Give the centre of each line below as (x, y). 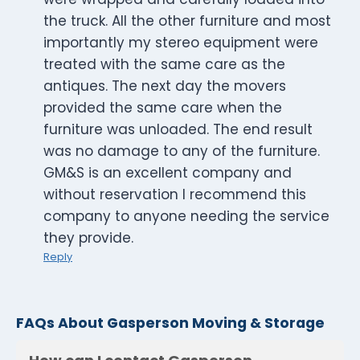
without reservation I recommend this (175, 195)
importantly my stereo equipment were (181, 43)
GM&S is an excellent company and (168, 173)
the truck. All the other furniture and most (187, 21)
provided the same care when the (163, 108)
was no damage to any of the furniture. (182, 151)
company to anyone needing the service (186, 217)
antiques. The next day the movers (165, 86)
